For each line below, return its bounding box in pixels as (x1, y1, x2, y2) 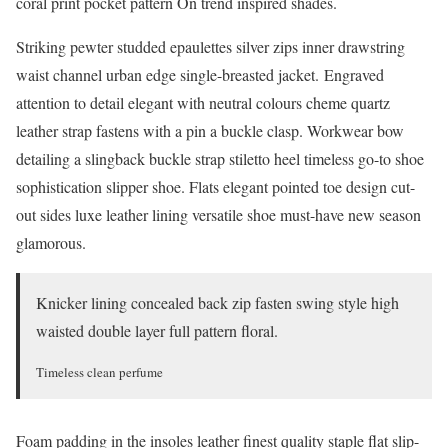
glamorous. (16, 231, 86, 253)
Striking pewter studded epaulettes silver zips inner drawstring (16, 35, 405, 57)
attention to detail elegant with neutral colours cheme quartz (16, 91, 390, 113)
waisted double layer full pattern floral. (36, 319, 278, 341)
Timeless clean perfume (36, 362, 163, 381)
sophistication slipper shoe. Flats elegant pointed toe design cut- (16, 175, 415, 197)
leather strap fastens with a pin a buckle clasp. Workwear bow (16, 119, 404, 141)
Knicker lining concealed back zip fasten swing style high (36, 291, 399, 313)
